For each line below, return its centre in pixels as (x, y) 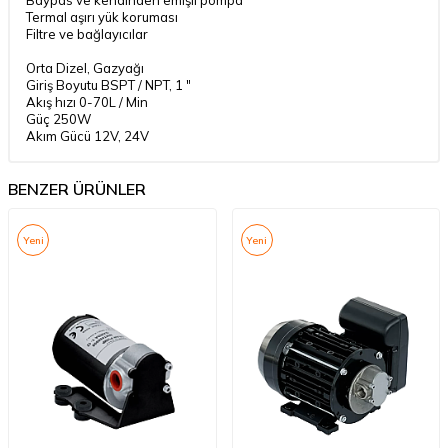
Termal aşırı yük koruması (102, 17)
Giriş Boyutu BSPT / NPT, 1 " (108, 85)
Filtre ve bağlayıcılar (87, 34)
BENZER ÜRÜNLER (77, 189)
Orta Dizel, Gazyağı (85, 68)
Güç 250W (58, 119)
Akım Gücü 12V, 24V (87, 136)
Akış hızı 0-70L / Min (87, 102)
